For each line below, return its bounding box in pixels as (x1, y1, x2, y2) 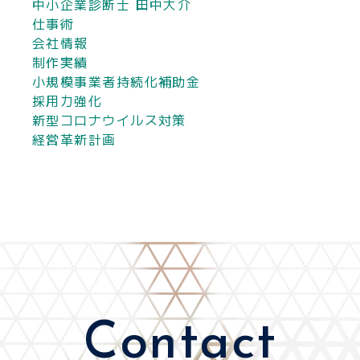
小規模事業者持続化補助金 (32, 72, 201, 92)
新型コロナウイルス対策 (32, 110, 186, 130)
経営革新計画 (32, 129, 117, 149)
